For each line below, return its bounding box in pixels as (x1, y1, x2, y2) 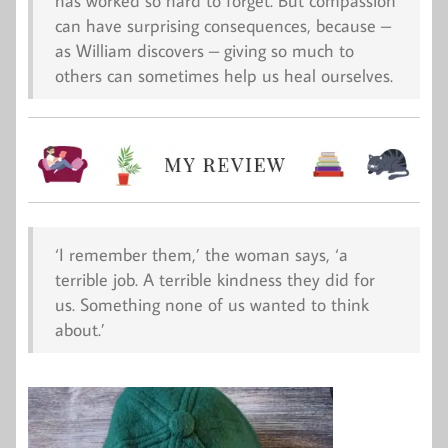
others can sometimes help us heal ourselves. (54, 63, 393, 87)
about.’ (54, 318, 105, 342)
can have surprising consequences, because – (54, 13, 391, 37)
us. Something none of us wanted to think (54, 293, 369, 317)
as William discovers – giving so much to (54, 38, 354, 62)
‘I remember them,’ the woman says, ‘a (54, 243, 348, 267)
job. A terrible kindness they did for (107, 268, 375, 292)
